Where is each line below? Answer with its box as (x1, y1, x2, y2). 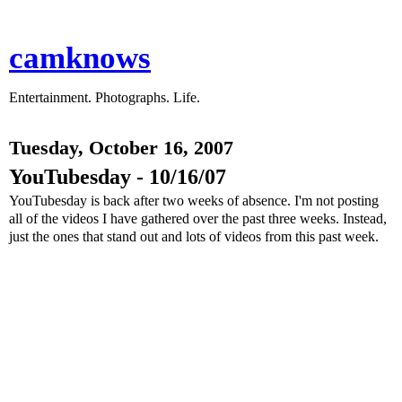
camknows (9, 40, 151, 74)
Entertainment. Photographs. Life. (9, 90, 200, 105)
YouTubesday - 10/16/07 (9, 164, 226, 188)
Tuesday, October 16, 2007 (9, 137, 233, 159)
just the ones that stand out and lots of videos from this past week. (9, 229, 379, 244)
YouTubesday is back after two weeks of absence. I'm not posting (9, 193, 379, 208)
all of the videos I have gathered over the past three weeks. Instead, (9, 211, 387, 226)
